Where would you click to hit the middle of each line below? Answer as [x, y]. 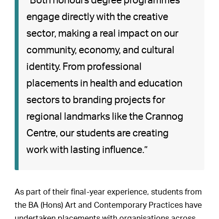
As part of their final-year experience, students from [109, 192]
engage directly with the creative [98, 17]
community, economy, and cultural [101, 50]
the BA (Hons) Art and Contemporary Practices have [109, 205]
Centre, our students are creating [98, 133]
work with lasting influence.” [87, 150]
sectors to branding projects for [96, 100]
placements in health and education [105, 84]
